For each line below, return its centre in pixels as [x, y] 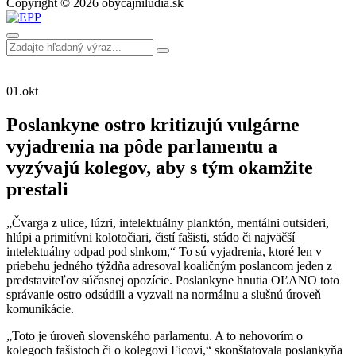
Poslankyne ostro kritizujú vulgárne [153, 124]
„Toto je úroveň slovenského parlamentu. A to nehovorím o [155, 335]
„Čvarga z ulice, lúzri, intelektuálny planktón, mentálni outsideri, [168, 222]
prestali [37, 189]
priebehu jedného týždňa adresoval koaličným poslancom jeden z [169, 265]
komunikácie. [40, 308]
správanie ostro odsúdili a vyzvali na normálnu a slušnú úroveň [164, 294]
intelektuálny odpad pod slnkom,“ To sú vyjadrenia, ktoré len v [164, 251]
